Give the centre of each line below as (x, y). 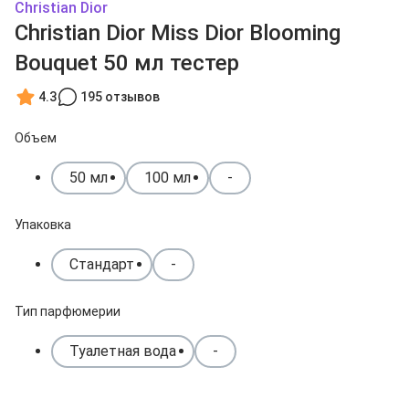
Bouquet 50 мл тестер (127, 63)
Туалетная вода (123, 351)
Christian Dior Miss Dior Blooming (178, 33)
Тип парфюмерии (68, 311)
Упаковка (43, 225)
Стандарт (102, 264)
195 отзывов (120, 96)
